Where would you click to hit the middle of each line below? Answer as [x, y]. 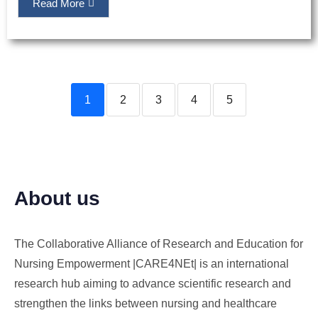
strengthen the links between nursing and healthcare [146, 304]
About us [57, 199]
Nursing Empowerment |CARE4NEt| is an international [152, 264]
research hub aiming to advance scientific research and [153, 284]
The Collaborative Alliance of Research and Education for [159, 244]
